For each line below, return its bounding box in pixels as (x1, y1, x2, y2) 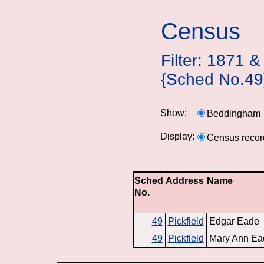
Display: (160, 131, 194, 141)
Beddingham (207, 108, 260, 118)
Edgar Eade (209, 216, 259, 226)
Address (166, 175, 204, 186)
